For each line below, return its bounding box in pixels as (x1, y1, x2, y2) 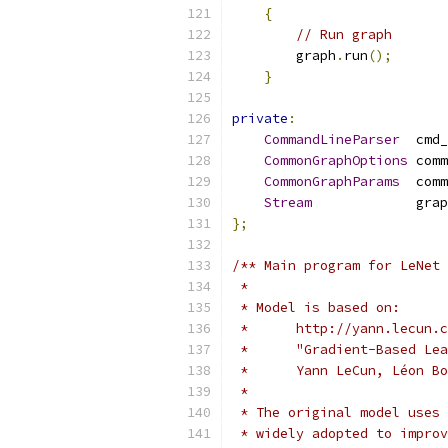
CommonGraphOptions (264, 152, 408, 169)
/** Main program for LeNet (232, 257, 440, 274)
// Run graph (296, 26, 392, 43)
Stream (264, 194, 312, 211)
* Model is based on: (232, 299, 400, 316)
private (232, 110, 288, 127)
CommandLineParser (264, 131, 400, 148)
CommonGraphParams (264, 173, 400, 190)
